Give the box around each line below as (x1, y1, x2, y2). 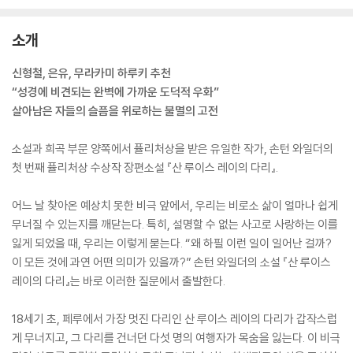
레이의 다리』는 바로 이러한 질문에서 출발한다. (12, 273, 225, 288)
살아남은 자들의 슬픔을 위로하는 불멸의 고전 (12, 103, 218, 118)
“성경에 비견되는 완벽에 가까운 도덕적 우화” (12, 84, 219, 99)
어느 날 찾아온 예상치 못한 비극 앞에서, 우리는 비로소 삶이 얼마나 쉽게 (12, 198, 338, 213)
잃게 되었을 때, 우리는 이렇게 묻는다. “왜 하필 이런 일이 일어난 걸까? (12, 236, 332, 251)
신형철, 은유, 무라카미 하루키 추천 (12, 65, 171, 80)
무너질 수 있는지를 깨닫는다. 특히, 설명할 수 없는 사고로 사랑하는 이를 (12, 217, 338, 232)
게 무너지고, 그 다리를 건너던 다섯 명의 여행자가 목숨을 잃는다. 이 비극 (12, 330, 340, 345)
